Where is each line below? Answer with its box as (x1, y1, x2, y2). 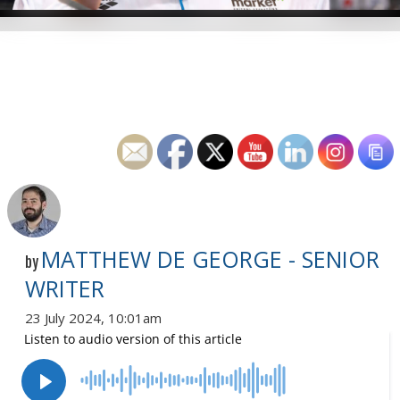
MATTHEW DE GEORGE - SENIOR (41, 243, 379, 274)
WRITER (25, 272, 104, 304)
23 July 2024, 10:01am (25, 308, 162, 327)
